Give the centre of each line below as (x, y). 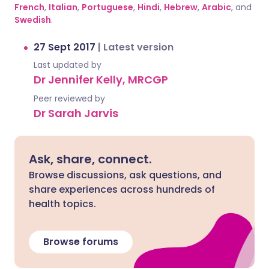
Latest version (138, 47)
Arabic (216, 7)
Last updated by (68, 65)
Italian (63, 7)
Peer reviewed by (69, 98)
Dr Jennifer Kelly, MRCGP (101, 80)
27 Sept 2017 (66, 47)
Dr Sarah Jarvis (76, 113)
